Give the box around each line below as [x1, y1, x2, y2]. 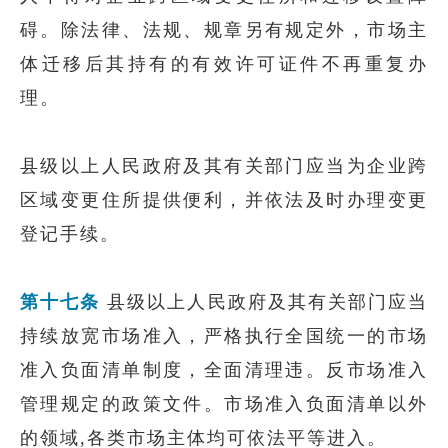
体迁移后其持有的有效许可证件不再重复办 [20, 54, 428, 74]
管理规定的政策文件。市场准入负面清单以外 [20, 394, 428, 414]
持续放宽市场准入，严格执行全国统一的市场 [20, 326, 428, 346]
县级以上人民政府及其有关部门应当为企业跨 [20, 156, 428, 176]
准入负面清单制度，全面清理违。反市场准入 [20, 360, 428, 380]
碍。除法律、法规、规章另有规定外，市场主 [20, 20, 428, 40]
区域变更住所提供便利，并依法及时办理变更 [20, 190, 428, 210]
